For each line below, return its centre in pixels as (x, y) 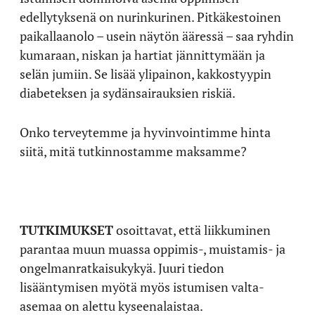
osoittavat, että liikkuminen (192, 230)
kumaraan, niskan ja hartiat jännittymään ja (142, 55)
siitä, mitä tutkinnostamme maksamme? (133, 151)
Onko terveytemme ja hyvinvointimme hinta (145, 132)
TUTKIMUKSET (66, 230)
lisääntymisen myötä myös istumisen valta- (142, 287)
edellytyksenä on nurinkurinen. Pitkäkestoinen (150, 17)
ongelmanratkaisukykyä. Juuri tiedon (122, 268)
